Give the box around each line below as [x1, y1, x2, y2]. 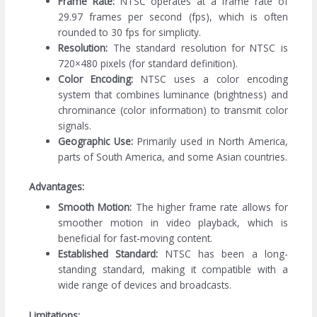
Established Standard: [58, 247, 158, 261]
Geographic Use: [58, 134, 134, 148]
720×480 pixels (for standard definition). [58, 56, 238, 70]
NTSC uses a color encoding [133, 71, 288, 86]
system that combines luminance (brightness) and [58, 87, 288, 101]
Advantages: [29, 180, 85, 194]
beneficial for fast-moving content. [58, 231, 213, 246]
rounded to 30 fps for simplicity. [58, 25, 202, 39]
